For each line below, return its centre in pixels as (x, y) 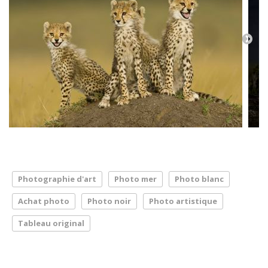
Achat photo (44, 201)
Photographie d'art (57, 179)
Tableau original (51, 223)
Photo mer (135, 179)
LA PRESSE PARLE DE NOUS (51, 255)
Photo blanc (199, 179)
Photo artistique (183, 201)
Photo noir (109, 201)
